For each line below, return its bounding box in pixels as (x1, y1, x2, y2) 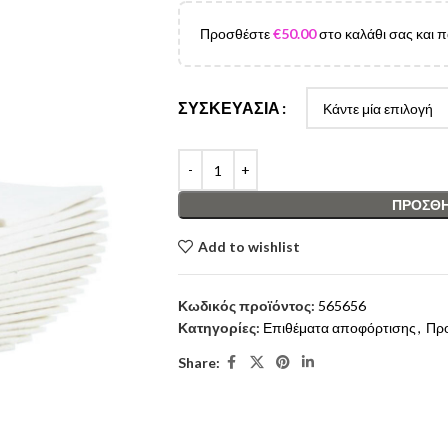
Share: (177, 353, 220, 371)
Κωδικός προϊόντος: (177, 297, 318, 314)
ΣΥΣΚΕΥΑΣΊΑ (177, 98, 280, 118)
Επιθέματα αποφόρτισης (262, 319, 416, 336)
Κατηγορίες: (177, 319, 260, 336)
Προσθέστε (199, 25, 273, 42)
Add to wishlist (197, 237, 300, 255)
